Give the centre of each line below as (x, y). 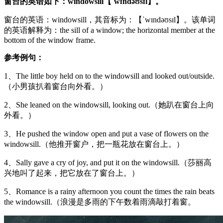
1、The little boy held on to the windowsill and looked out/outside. (109, 76)
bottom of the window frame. (50, 40)
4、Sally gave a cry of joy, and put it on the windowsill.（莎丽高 (108, 162)
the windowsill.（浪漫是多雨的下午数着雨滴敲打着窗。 (100, 202)
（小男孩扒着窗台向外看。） (56, 86)
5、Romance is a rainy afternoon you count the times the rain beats (109, 191)
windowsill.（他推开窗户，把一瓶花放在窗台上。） (94, 144)
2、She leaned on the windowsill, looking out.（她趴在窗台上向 (109, 105)
